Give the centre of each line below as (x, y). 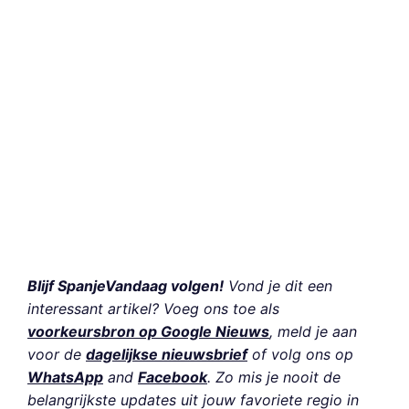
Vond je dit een (278, 286)
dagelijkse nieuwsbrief (167, 355)
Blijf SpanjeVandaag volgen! (126, 286)
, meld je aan (313, 332)
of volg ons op (300, 355)
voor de (57, 355)
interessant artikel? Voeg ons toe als (153, 309)
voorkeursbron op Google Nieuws (148, 332)
